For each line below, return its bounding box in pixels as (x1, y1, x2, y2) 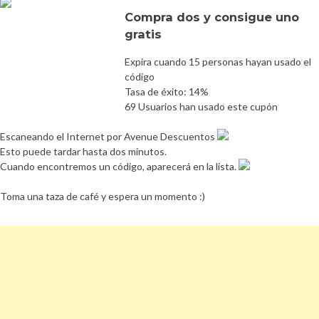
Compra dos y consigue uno (125, 9, 299, 24)
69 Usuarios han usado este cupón (125, 100, 278, 113)
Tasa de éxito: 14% (125, 85, 209, 98)
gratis (125, 26, 162, 41)
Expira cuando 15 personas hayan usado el (125, 55, 311, 68)
